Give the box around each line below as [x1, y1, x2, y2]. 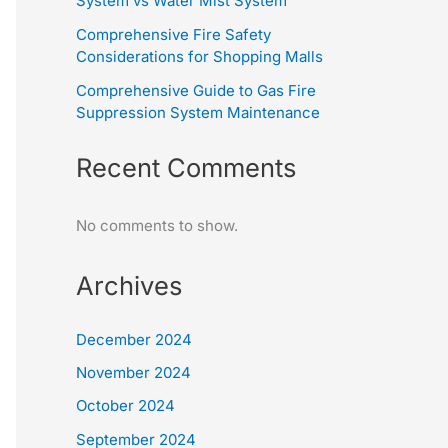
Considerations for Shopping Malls [76, 46, 323, 66]
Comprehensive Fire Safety [76, 24, 271, 44]
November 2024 [76, 363, 191, 383]
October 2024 [76, 396, 175, 416]
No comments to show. [76, 216, 238, 236]
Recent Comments [76, 152, 296, 184]
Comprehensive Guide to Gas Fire [76, 80, 316, 100]
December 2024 [76, 329, 192, 349]
